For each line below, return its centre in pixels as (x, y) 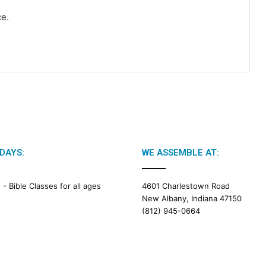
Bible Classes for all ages (55, 186)
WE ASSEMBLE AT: (180, 153)
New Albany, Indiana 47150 (192, 199)
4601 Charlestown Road (186, 186)
